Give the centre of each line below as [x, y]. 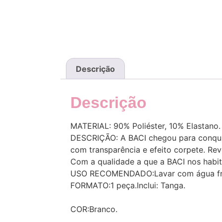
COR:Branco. [94, 209]
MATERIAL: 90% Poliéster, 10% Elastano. [145, 126]
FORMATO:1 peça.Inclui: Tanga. [128, 186]
